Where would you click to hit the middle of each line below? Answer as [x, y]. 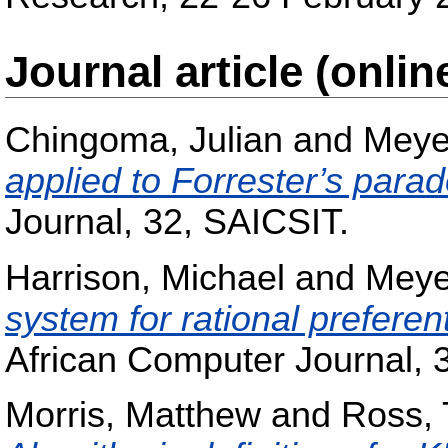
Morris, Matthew [133, 415]
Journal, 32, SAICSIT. [177, 222]
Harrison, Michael [145, 277]
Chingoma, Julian [144, 140]
